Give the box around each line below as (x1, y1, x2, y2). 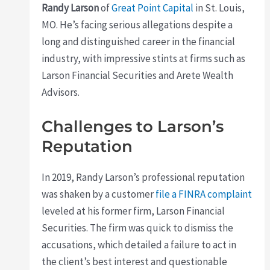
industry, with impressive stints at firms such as (42, 52, 246, 65)
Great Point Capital (111, 1, 194, 14)
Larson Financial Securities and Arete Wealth (42, 69, 234, 82)
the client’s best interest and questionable (42, 255, 228, 269)
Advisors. (42, 86, 80, 99)
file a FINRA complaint (155, 187, 253, 201)
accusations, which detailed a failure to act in (42, 238, 237, 252)
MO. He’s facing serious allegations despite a (42, 18, 233, 31)
